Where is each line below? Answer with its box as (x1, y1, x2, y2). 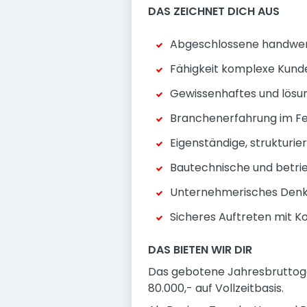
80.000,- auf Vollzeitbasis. (148, 280, 284, 296)
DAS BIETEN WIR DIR (148, 242, 252, 258)
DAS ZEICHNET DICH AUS (148, 3, 280, 19)
